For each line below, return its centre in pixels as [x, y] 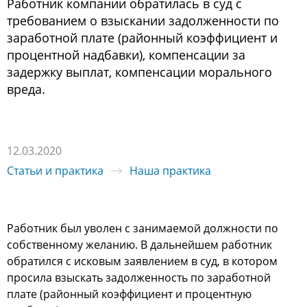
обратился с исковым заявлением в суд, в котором [142, 261]
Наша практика [170, 171]
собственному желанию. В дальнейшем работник [139, 245]
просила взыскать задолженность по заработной [139, 278]
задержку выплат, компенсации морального [139, 72]
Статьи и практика [55, 171]
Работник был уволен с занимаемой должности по [143, 228]
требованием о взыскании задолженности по [143, 21]
